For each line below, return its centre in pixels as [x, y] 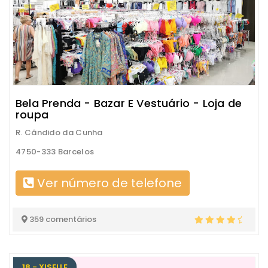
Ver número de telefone [108, 183]
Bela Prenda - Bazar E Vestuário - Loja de [129, 103]
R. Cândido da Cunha [59, 132]
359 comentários [62, 219]
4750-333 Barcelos [55, 151]
